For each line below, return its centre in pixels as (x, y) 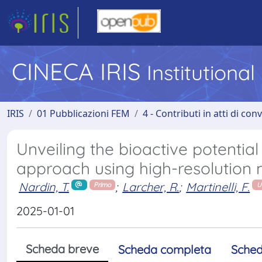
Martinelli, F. (218, 187)
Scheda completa (165, 249)
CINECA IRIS (79, 71)
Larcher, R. (151, 187)
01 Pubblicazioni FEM (83, 113)
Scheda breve (62, 249)
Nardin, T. (44, 187)
